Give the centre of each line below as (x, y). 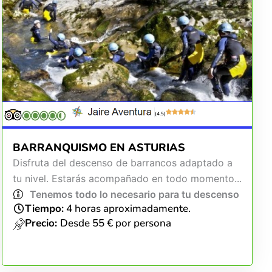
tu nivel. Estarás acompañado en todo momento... (127, 178)
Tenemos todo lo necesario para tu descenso (134, 194)
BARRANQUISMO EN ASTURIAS (99, 148)
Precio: (43, 223)
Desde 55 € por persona (116, 223)
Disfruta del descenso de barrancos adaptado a (122, 163)
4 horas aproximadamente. (127, 209)
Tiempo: (45, 209)
